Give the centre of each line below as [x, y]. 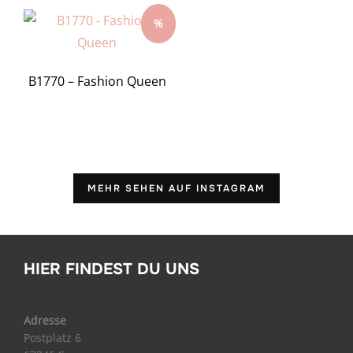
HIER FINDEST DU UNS [111, 269]
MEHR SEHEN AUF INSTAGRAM [176, 188]
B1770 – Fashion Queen [97, 81]
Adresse [45, 320]
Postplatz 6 [52, 337]
